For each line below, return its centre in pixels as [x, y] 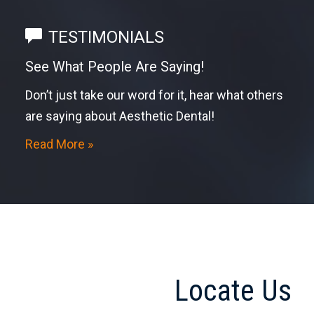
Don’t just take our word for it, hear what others [154, 95]
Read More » [59, 144]
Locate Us [233, 291]
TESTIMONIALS [106, 37]
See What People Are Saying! [114, 67]
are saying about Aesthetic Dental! [120, 116]
